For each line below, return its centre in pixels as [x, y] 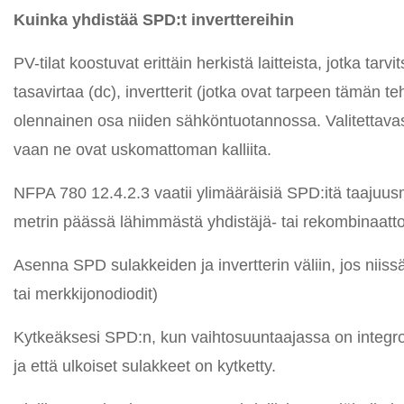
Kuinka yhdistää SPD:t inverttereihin [154, 20]
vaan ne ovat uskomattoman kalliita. [142, 150]
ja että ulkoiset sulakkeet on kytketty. [145, 366]
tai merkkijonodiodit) [86, 294]
